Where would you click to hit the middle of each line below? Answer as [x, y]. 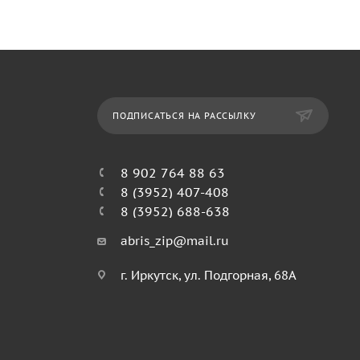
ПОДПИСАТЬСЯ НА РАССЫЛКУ [184, 116]
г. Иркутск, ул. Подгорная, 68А [209, 275]
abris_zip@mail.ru [175, 241]
